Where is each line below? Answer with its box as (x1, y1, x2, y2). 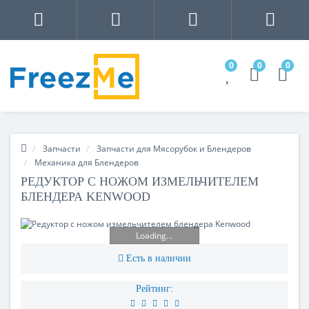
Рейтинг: (136, 283, 173, 294)
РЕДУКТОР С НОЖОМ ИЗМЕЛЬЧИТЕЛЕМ (21, 174, 259, 188)
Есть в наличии (126, 252, 191, 263)
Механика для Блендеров (34, 156, 139, 168)
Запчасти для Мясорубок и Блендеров (97, 142, 251, 154)
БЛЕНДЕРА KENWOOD (21, 189, 150, 203)
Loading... (136, 229, 173, 241)
